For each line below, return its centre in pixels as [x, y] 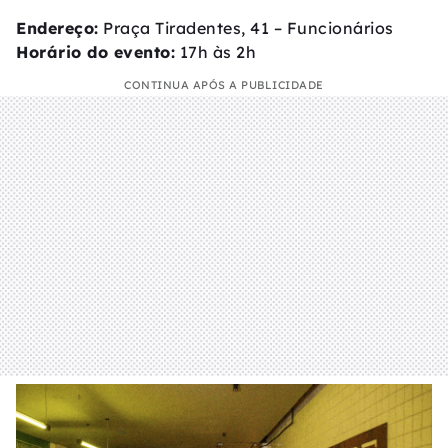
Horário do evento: [95, 51]
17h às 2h [215, 51]
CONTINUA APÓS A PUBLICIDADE [224, 84]
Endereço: [57, 27]
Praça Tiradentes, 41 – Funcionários [246, 27]
